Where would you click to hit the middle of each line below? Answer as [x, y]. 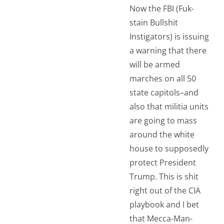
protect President [162, 163]
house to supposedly [169, 149]
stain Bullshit [153, 23]
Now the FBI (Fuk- [161, 9]
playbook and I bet [164, 205]
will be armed [154, 65]
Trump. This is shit [164, 177]
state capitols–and [164, 93]
